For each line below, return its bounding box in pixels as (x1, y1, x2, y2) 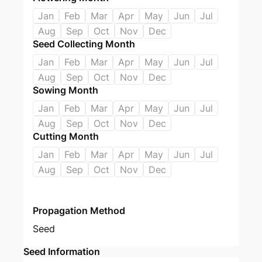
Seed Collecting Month (33, 38, 135, 50)
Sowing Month (33, 84, 98, 96)
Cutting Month (33, 130, 99, 142)
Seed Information (23, 246, 100, 257)
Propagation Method (33, 205, 125, 216)
